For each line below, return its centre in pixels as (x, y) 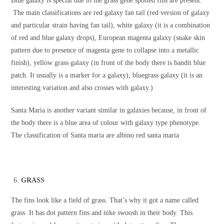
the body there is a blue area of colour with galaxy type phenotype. (106, 123)
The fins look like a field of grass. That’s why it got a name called (105, 200)
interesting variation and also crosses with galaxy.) (82, 88)
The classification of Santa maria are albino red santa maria (95, 135)
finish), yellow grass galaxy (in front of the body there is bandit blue (108, 63)
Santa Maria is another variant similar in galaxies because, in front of (109, 110)
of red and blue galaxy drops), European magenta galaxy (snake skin (108, 38)
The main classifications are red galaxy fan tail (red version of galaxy (110, 13)
